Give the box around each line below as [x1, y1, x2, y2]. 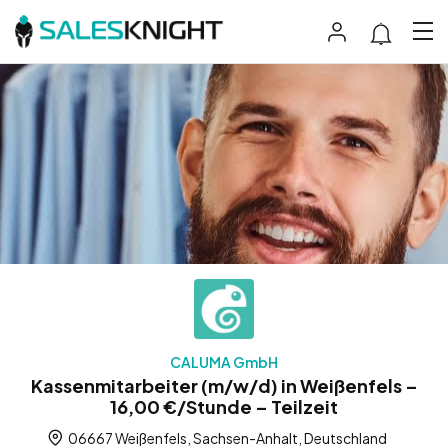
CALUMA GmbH [170, 352, 278, 371]
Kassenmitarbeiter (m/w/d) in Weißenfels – [30, 373, 418, 397]
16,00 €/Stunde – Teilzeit [110, 394, 338, 418]
